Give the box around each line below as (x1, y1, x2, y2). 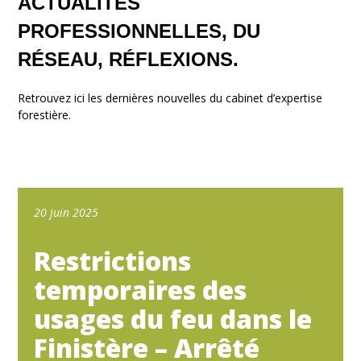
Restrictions (34, 243, 192, 278)
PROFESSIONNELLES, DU (18, 19, 261, 42)
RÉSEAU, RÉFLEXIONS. (18, 48, 239, 70)
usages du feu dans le (34, 301, 313, 336)
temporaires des (34, 272, 247, 307)
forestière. (18, 106, 72, 122)
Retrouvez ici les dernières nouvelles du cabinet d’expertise (18, 89, 323, 106)
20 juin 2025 (34, 204, 99, 220)
